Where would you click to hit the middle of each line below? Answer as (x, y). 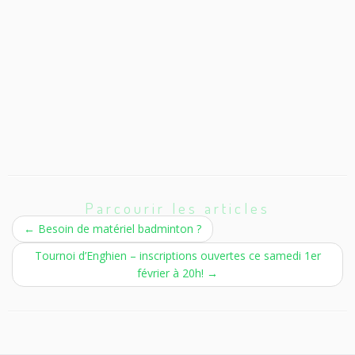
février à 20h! (172, 273)
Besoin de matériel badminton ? (118, 229)
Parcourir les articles (177, 208)
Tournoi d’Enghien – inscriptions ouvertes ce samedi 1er (177, 256)
